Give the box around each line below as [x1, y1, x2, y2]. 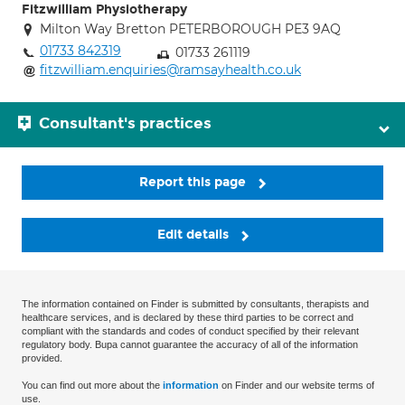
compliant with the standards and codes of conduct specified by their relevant [22, 325, 359, 337]
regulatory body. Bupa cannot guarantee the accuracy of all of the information [22, 339, 358, 351]
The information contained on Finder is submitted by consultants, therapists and [22, 298, 369, 310]
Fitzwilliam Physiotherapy [22, 2, 187, 17]
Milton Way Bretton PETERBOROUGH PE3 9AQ [40, 21, 341, 37]
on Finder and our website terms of [219, 380, 374, 391]
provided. [22, 353, 62, 364]
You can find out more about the [22, 380, 163, 391]
